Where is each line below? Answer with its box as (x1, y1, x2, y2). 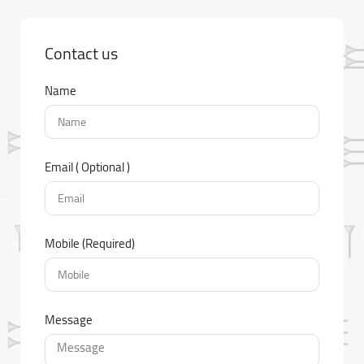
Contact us (45, 38, 118, 68)
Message (45, 308, 93, 331)
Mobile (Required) (45, 232, 135, 255)
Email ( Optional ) (45, 155, 130, 179)
